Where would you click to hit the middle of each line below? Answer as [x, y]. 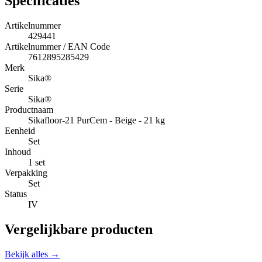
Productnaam [29, 109]
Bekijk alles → [32, 254]
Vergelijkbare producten [79, 229]
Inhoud [18, 151]
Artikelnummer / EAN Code [57, 46]
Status [16, 194]
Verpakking [26, 173]
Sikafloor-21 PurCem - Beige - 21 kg [96, 120]
